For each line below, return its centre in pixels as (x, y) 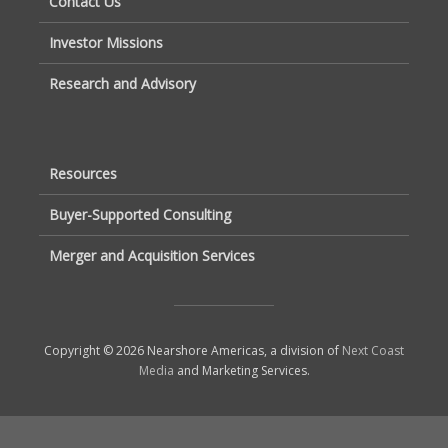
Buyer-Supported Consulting (140, 214)
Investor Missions (106, 42)
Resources (83, 173)
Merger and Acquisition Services (152, 255)
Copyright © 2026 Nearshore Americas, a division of (193, 350)
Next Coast (373, 350)
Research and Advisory (122, 83)
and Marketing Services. (241, 370)
